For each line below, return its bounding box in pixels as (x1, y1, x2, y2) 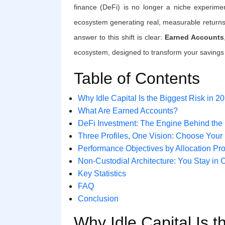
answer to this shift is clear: (74, 33, 165, 41)
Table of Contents (74, 69, 200, 87)
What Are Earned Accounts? (78, 106, 178, 115)
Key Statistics (78, 169, 126, 178)
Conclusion (78, 194, 119, 203)
